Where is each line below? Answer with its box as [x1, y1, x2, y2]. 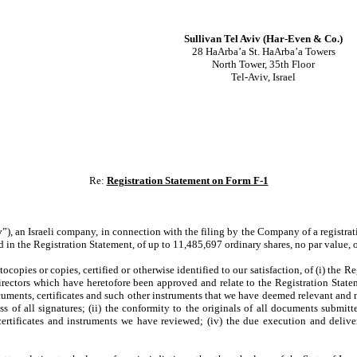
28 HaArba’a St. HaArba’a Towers [191, 45, 335, 57]
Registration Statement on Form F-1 [106, 175, 269, 186]
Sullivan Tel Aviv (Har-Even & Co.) [184, 33, 343, 45]
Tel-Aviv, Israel [231, 71, 296, 83]
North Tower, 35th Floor [212, 58, 315, 70]
